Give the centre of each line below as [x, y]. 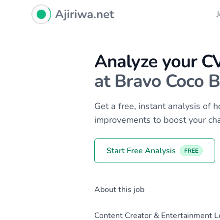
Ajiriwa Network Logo [66, 10]
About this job [119, 190]
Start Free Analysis [141, 151]
